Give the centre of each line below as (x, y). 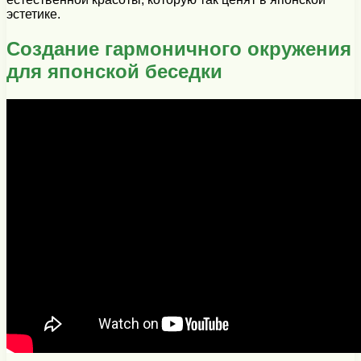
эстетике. (33, 14)
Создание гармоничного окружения (179, 48)
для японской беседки (114, 71)
